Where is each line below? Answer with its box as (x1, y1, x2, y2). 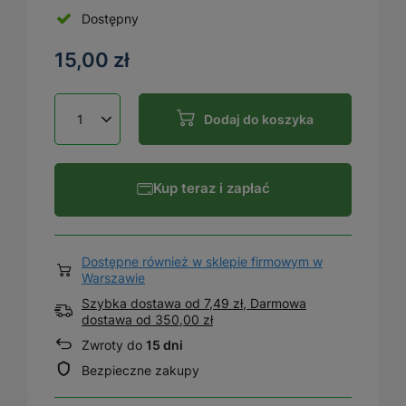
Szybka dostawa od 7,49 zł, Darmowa (82, 295, 306, 312)
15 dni (146, 337, 183, 353)
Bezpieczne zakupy (82, 362, 199, 379)
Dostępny (82, 10, 139, 26)
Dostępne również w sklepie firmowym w (82, 254, 323, 270)
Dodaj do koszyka (204, 111, 314, 127)
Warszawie (82, 270, 145, 286)
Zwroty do (82, 337, 146, 353)
